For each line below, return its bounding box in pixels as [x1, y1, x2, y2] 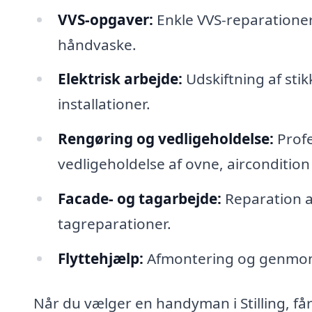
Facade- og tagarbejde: [57, 189, 221, 209]
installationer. [57, 94, 150, 114]
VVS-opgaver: [57, 9, 153, 29]
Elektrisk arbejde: [57, 69, 182, 89]
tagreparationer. [57, 214, 171, 234]
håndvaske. [57, 34, 136, 54]
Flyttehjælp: [57, 249, 143, 268]
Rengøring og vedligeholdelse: [57, 129, 274, 149]
